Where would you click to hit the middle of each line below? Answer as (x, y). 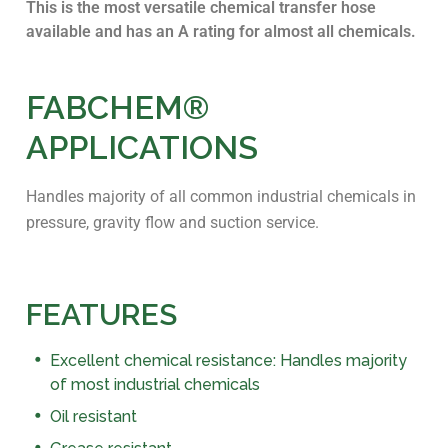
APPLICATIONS (142, 147)
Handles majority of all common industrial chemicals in (221, 196)
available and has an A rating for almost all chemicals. (221, 31)
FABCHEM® (117, 107)
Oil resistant (93, 416)
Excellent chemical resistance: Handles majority (228, 360)
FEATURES (101, 314)
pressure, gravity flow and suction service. (174, 222)
